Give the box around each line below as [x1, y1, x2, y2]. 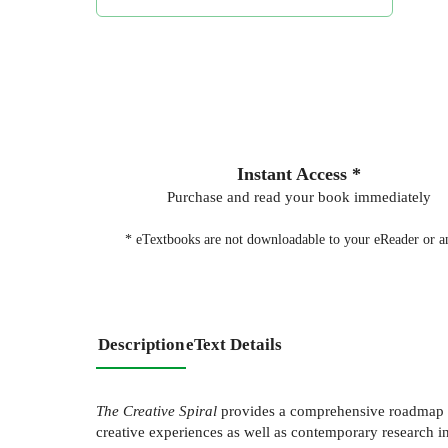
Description [98, 334, 184, 354]
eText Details [186, 334, 282, 354]
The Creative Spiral [96, 402, 217, 420]
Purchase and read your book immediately [166, 187, 431, 205]
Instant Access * [236, 163, 361, 184]
